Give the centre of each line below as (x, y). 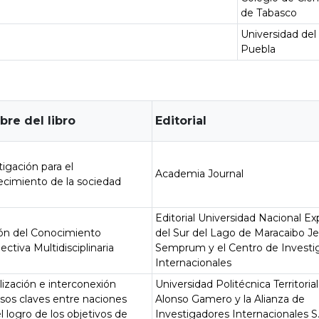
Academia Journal (200, 174)
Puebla (258, 49)
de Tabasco (269, 13)
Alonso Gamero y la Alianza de (230, 299)
